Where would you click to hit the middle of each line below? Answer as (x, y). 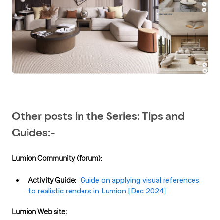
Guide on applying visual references (140, 180)
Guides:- (33, 133)
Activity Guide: (52, 180)
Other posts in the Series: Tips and (98, 117)
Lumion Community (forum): (58, 158)
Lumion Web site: (40, 211)
